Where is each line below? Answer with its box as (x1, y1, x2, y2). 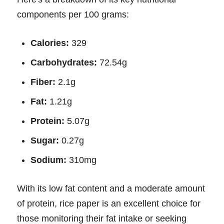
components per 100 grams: (17, 9, 129, 20)
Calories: (30, 38, 69, 48)
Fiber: (30, 77, 55, 87)
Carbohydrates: (30, 57, 97, 68)
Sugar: (30, 135, 59, 146)
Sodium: (30, 155, 66, 165)
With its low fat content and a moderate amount (17, 183, 205, 194)
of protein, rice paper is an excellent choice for (17, 198, 200, 209)
